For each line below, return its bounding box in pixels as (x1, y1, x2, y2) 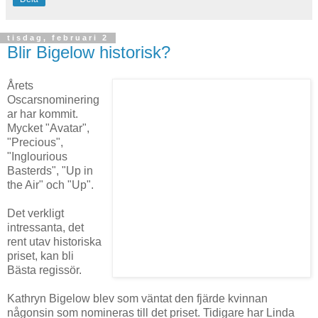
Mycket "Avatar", (7, 122, 89, 135)
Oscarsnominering (7, 94, 99, 106)
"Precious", (7, 136, 63, 149)
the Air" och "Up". (7, 179, 94, 192)
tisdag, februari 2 (7, 33, 109, 43)
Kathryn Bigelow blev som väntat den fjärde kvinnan (7, 292, 268, 305)
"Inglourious (7, 150, 67, 163)
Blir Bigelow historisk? (7, 42, 170, 62)
